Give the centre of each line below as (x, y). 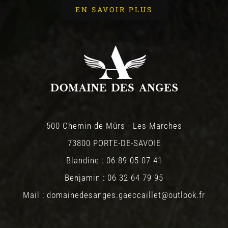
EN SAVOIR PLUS (114, 9)
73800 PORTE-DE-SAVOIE (114, 143)
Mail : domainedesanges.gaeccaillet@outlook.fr (114, 195)
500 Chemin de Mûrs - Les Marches (114, 125)
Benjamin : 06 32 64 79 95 (114, 177)
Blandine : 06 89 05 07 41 (114, 160)
